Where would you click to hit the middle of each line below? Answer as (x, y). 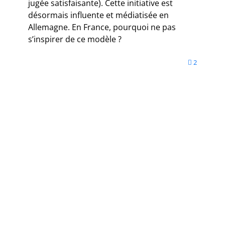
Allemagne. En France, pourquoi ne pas (102, 27)
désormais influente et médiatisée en (98, 15)
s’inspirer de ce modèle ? (75, 39)
